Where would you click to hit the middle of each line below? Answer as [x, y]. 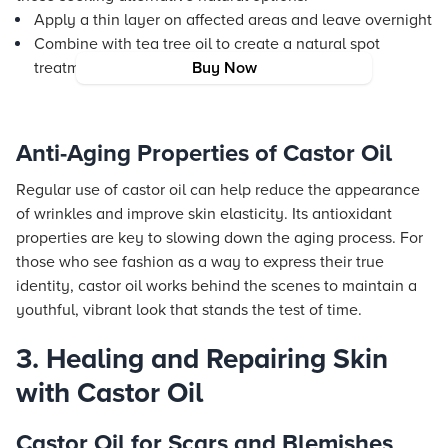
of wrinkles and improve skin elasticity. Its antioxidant [204, 214]
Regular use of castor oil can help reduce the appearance [218, 190]
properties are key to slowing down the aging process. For [219, 238]
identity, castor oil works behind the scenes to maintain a [216, 286]
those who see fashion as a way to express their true [200, 262]
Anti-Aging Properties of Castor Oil [204, 153]
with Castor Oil [109, 393]
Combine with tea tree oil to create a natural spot [207, 44]
